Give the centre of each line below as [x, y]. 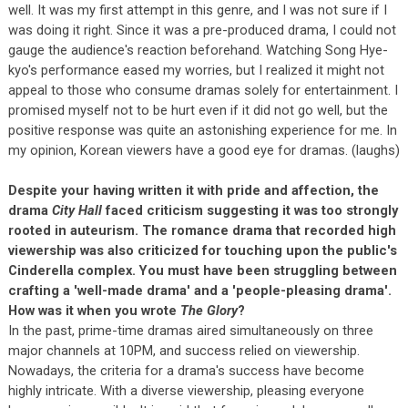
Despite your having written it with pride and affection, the [193, 190]
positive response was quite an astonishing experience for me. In [202, 130]
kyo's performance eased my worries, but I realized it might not [196, 70]
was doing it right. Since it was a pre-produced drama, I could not [202, 30]
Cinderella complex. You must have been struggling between [202, 270]
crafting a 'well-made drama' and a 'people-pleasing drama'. [199, 290]
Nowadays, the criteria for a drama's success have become [186, 370]
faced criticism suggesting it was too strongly [250, 210]
